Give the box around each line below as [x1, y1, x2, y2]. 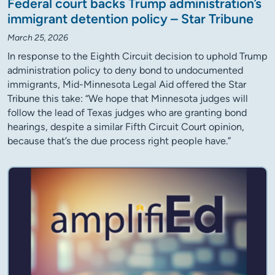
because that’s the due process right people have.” [7, 135, 231, 147]
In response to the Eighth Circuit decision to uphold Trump [7, 50, 268, 63]
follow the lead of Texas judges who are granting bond [7, 107, 247, 119]
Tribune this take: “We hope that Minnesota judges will [7, 93, 248, 105]
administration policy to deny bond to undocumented [7, 64, 243, 77]
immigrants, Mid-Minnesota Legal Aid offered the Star [7, 79, 246, 91]
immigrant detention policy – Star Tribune [7, 11, 254, 27]
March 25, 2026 [7, 33, 68, 44]
